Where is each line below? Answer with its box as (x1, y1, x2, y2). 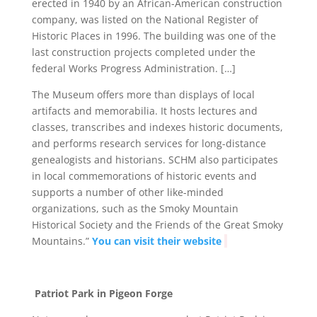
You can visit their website (91, 234, 221, 248)
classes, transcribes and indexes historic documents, (31, 120, 283, 134)
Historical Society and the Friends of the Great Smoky (31, 217, 283, 231)
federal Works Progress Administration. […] (31, 61, 236, 75)
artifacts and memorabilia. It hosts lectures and (31, 103, 258, 117)
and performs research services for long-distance (31, 136, 266, 150)
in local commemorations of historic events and (31, 168, 257, 183)
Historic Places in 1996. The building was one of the (31, 28, 276, 42)
